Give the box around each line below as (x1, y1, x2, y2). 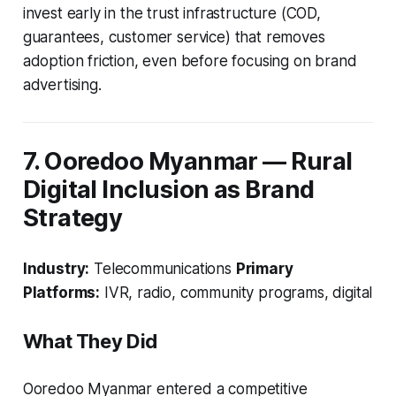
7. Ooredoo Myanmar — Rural (22, 146, 353, 176)
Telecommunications (89, 259, 236, 278)
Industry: (22, 259, 90, 278)
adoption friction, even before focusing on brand (22, 51, 357, 70)
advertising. (22, 75, 102, 94)
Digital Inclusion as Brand (22, 174, 315, 204)
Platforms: (22, 283, 101, 301)
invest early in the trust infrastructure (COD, (22, 4, 321, 22)
